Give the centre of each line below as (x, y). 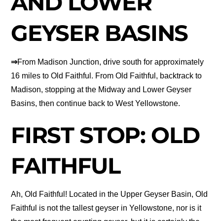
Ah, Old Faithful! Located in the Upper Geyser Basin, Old (110, 194)
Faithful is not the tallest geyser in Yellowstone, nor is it (106, 208)
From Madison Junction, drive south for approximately (111, 62)
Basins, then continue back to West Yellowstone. (96, 103)
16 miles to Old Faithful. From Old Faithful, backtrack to (107, 75)
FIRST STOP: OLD (105, 135)
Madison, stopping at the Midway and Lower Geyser (101, 89)
